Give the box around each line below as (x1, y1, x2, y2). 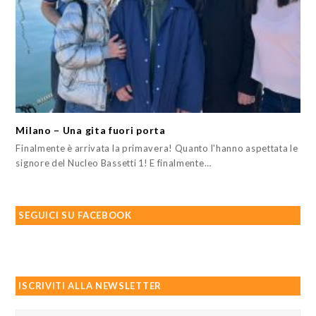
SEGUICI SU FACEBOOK (18, 209, 132, 221)
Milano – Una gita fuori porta (16, 123, 166, 136)
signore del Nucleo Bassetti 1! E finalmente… (16, 157, 212, 169)
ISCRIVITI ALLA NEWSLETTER (18, 279, 162, 291)
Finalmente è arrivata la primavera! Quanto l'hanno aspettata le (16, 142, 298, 154)
